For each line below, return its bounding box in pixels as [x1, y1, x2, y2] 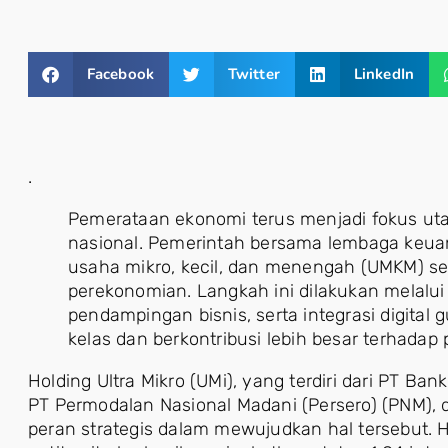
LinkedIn [353, 64, 415, 84]
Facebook [86, 64, 155, 84]
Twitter [227, 64, 281, 84]
